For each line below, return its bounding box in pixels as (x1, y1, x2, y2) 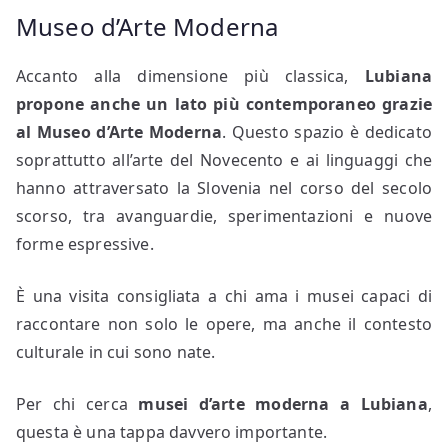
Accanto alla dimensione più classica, (16, 64, 365, 87)
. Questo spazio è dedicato (222, 120, 432, 143)
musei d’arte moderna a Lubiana (138, 392, 428, 415)
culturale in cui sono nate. (16, 340, 216, 363)
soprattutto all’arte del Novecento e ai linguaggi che (16, 148, 432, 171)
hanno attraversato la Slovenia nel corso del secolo (16, 176, 432, 199)
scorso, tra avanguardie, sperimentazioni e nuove (16, 204, 432, 227)
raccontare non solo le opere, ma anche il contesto (16, 312, 432, 335)
